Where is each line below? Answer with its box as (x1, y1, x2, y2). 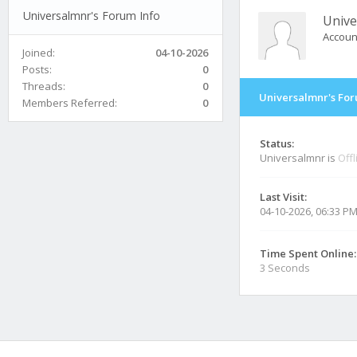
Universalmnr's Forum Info (22, 7, 160, 23)
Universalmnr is (260, 151, 338, 165)
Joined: (22, 45, 55, 60)
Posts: (22, 61, 52, 76)
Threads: (22, 78, 65, 93)
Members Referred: (22, 95, 117, 110)
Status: (260, 136, 294, 151)
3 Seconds (260, 261, 310, 275)
